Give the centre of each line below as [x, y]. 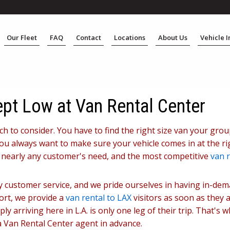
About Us [173, 37]
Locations [130, 37]
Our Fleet [22, 37]
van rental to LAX [99, 198]
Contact [89, 37]
